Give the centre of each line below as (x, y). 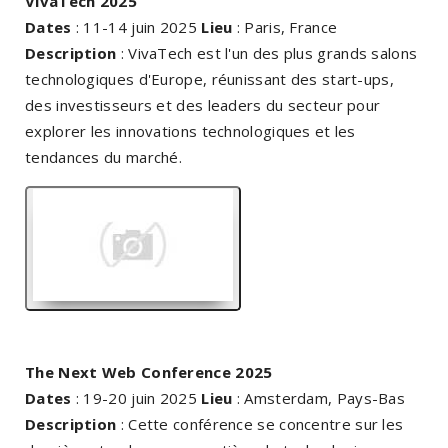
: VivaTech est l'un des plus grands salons (267, 52)
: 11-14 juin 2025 (136, 26)
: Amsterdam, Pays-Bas (319, 397)
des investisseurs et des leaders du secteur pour (203, 104)
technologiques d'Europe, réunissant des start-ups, (209, 78)
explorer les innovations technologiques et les (190, 130)
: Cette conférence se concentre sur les (260, 423)
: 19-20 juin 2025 (136, 397)
